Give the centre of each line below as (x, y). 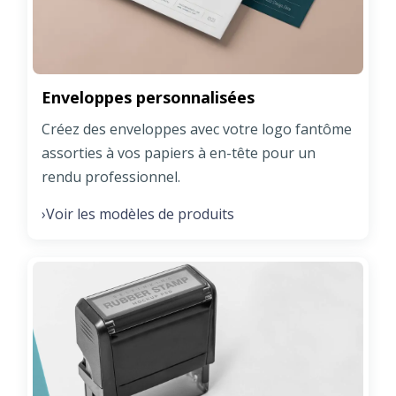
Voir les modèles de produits (140, 213)
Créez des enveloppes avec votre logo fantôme (197, 129)
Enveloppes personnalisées (148, 97)
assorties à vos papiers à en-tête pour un (179, 152)
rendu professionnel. (111, 176)
